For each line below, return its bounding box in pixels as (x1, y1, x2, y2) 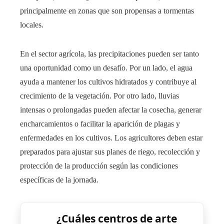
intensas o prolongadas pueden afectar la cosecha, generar (20, 105, 201, 114)
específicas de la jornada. (20, 175, 98, 184)
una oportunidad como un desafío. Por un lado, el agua (20, 63, 192, 72)
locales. (20, 20, 43, 29)
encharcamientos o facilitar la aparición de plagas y (20, 119, 180, 128)
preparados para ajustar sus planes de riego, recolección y (20, 147, 200, 156)
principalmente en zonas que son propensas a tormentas (20, 6, 194, 15)
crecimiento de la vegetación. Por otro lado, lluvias (20, 91, 179, 100)
